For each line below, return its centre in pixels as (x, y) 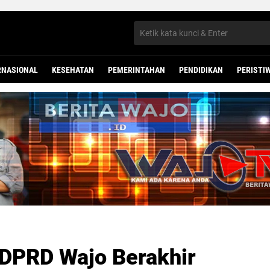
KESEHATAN (73, 70)
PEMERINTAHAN (137, 70)
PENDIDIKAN (201, 70)
